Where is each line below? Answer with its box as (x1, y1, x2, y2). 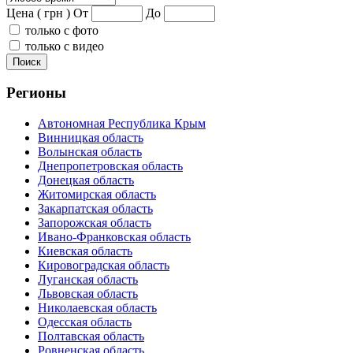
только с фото (25, 23, 98, 37)
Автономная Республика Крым (38, 117, 206, 131)
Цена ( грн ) (6, 6, 70, 20)
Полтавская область (38, 329, 144, 344)
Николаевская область (38, 301, 157, 315)
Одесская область (38, 315, 132, 329)
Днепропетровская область (38, 159, 183, 173)
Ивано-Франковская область (38, 230, 191, 244)
